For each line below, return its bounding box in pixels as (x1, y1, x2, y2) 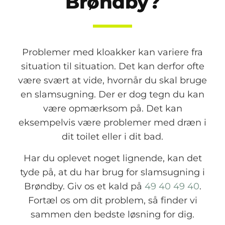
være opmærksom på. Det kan (43, 103, 182, 114)
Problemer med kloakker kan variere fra (22, 47, 203, 58)
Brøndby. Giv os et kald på (24, 180, 145, 191)
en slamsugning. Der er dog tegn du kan (21, 89, 204, 100)
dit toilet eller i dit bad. (62, 131, 163, 142)
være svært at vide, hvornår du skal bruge (18, 75, 207, 86)
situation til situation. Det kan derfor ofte (21, 61, 204, 72)
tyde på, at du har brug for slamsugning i (20, 166, 205, 177)
